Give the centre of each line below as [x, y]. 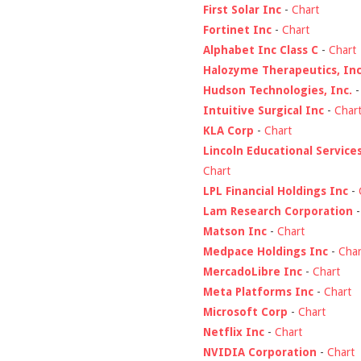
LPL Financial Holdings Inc [276, 191]
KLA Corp [228, 130]
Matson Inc [235, 231]
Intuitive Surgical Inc [263, 110]
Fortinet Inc [237, 29]
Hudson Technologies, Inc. [278, 90]
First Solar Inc [242, 9]
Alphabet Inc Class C [261, 50]
